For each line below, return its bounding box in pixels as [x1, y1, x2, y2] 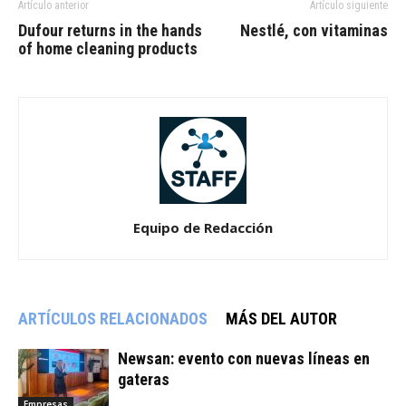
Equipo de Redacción [133, 217, 273, 237]
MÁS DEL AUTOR [226, 308, 337, 328]
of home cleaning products [18, 38, 198, 58]
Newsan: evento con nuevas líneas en [118, 348, 370, 368]
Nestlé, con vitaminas [240, 20, 388, 40]
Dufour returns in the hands [18, 20, 202, 40]
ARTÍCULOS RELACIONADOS [18, 308, 208, 328]
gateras [118, 369, 169, 389]
